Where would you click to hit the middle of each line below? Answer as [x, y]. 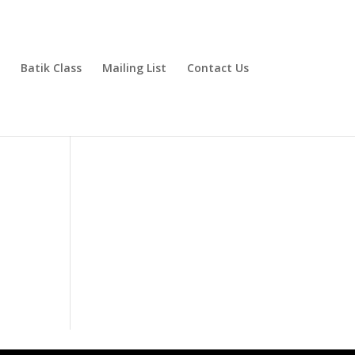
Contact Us [218, 68]
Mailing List [134, 68]
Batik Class [51, 68]
